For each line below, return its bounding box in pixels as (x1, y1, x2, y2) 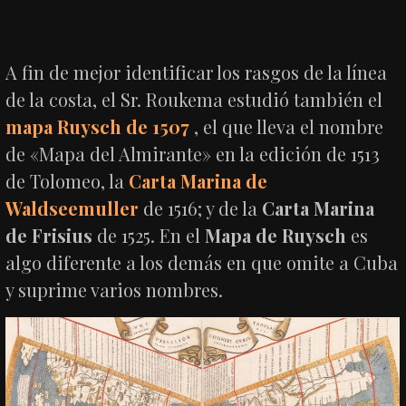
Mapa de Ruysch (205, 222, 347, 247)
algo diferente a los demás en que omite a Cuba (5, 249, 399, 275)
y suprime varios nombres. (5, 276, 224, 302)
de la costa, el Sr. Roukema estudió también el (5, 86, 383, 111)
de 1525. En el (92, 222, 206, 247)
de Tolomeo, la (5, 168, 130, 193)
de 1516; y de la (139, 195, 258, 220)
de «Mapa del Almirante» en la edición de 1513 (5, 140, 381, 166)
